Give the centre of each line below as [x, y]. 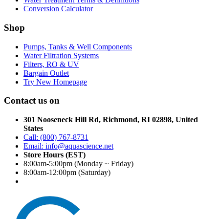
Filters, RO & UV [51, 64]
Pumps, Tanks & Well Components [78, 46]
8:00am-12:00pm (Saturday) [67, 173]
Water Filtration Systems [61, 55]
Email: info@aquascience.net [68, 146]
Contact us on [32, 101]
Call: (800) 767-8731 [56, 137]
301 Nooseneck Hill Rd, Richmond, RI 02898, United [111, 120]
